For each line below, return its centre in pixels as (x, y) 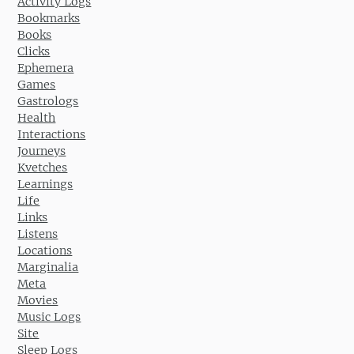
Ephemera (46, 68)
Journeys (42, 151)
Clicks (34, 51)
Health (37, 117)
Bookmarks (49, 18)
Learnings (45, 184)
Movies (38, 300)
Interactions (52, 134)
